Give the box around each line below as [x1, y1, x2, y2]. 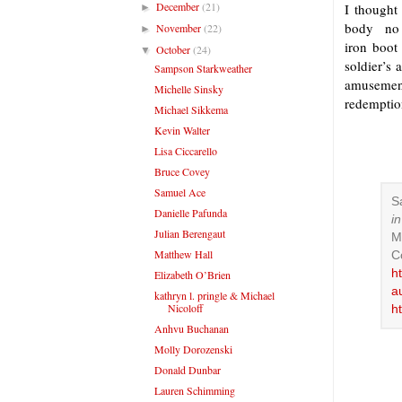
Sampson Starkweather [153, 60, 252, 75]
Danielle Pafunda [153, 205, 227, 220]
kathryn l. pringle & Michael [153, 287, 275, 302]
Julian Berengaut [153, 225, 225, 240]
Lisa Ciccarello [153, 143, 217, 158]
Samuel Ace [153, 184, 205, 199]
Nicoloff [167, 300, 203, 315]
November [156, 20, 205, 35]
